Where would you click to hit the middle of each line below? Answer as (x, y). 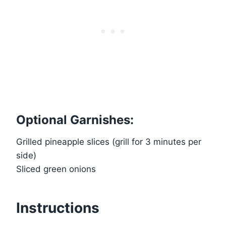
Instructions (58, 208)
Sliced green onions (56, 169)
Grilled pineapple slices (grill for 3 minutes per (109, 142)
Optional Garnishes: (75, 120)
